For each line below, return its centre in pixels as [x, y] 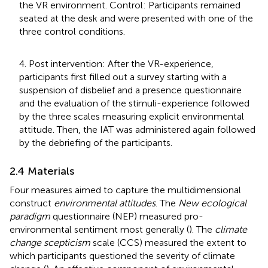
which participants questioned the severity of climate [122, 255]
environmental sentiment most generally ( [99, 229]
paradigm [30, 216]
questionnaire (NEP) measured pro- [127, 216]
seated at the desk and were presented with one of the [136, 18]
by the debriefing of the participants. [96, 142]
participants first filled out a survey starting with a [123, 77]
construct [32, 203]
